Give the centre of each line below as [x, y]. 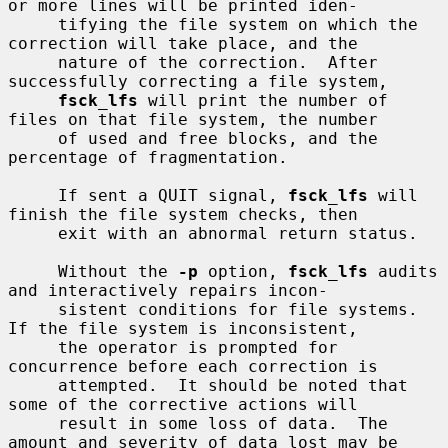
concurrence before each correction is [193, 366]
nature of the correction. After [33, 62]
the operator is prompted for [33, 347]
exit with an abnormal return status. [33, 233]
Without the [118, 271]
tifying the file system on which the [33, 24]
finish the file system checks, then [183, 214]
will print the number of [263, 100]
